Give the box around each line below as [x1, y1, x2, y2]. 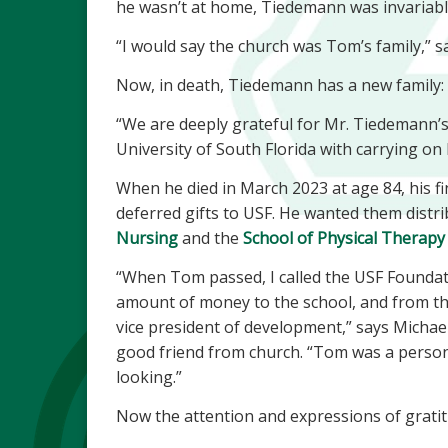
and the [178, 227, 243, 249]
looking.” [116, 366, 182, 388]
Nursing [116, 227, 178, 249]
